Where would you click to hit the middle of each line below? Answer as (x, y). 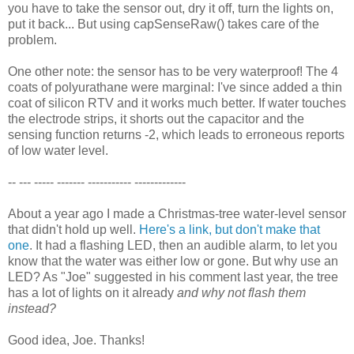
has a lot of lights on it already (92, 292)
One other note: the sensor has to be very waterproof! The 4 (173, 71)
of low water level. (58, 150)
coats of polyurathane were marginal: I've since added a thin (175, 87)
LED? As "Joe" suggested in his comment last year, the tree (173, 277)
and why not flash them (241, 292)
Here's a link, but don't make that (230, 229)
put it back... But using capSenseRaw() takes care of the (164, 24)
